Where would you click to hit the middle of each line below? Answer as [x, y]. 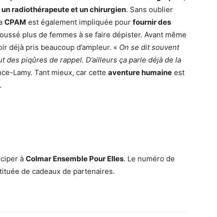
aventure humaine [140, 73]
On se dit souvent [149, 47]
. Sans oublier [149, 10]
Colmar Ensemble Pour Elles [75, 159]
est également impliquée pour [79, 22]
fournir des [152, 22]
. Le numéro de [149, 159]
